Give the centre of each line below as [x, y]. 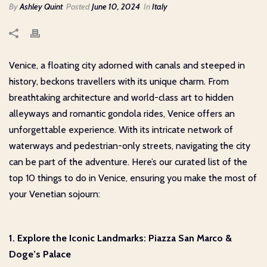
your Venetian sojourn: [55, 194]
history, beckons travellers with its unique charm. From [119, 81]
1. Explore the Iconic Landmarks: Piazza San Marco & [120, 238]
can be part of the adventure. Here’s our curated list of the [128, 162]
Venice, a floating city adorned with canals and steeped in [127, 65]
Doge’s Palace [40, 254]
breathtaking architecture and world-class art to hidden [121, 97]
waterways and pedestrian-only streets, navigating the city [130, 145]
